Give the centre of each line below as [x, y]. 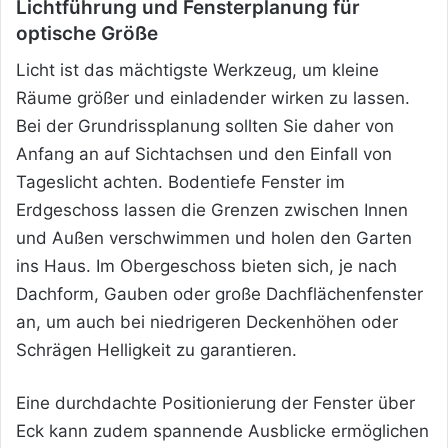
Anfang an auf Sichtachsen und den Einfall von [204, 154]
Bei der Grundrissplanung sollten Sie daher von [205, 126]
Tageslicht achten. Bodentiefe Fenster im [180, 182]
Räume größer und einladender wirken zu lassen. [213, 98]
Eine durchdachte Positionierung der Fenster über [215, 403]
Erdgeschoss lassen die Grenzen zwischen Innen [212, 210]
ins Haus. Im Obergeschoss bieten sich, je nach [206, 266]
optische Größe [87, 33]
